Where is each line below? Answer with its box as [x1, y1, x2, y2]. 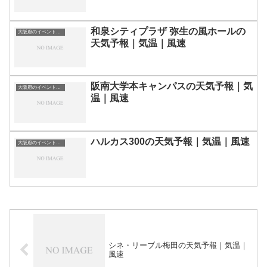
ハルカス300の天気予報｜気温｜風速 [91, 136, 250, 147]
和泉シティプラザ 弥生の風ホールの [91, 26, 246, 36]
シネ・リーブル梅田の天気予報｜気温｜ [108, 241, 249, 250]
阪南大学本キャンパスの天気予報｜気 [91, 81, 253, 92]
